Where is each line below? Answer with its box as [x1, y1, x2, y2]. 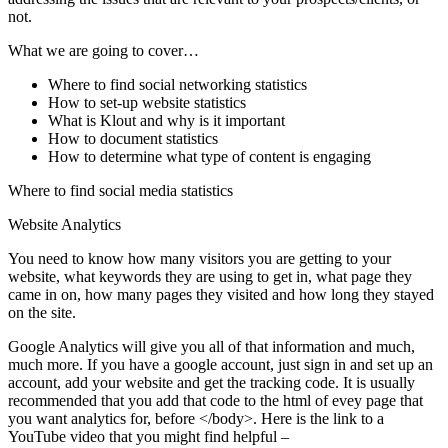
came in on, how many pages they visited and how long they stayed [8, 285, 434, 303]
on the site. [8, 303, 76, 321]
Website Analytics [8, 215, 121, 233]
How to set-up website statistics [48, 93, 246, 111]
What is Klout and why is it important [48, 111, 285, 129]
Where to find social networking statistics [48, 75, 307, 93]
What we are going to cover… [8, 41, 199, 59]
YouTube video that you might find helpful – [8, 427, 289, 445]
